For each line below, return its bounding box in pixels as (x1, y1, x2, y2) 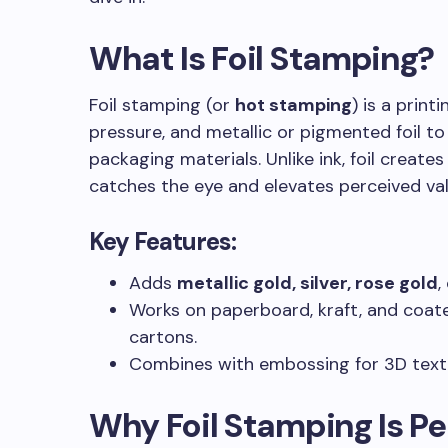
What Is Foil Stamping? (89, 37, 434, 80)
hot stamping (235, 93, 352, 117)
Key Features (89, 226, 232, 257)
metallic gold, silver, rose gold (177, 271, 438, 295)
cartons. (129, 325, 197, 349)
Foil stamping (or (89, 93, 235, 117)
